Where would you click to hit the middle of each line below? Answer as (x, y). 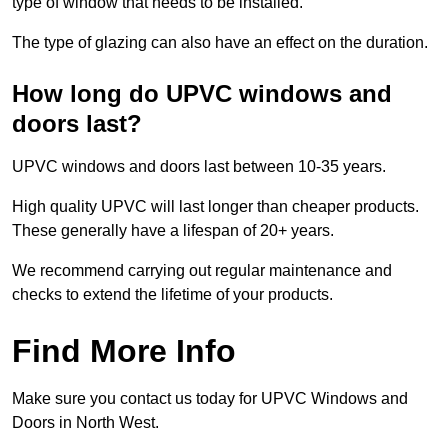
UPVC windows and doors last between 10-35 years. (199, 167)
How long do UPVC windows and (202, 94)
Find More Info (124, 351)
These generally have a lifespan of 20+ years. (173, 231)
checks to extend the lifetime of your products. (172, 295)
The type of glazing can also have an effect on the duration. (220, 43)
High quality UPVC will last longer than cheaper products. (215, 207)
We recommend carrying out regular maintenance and (202, 271)
